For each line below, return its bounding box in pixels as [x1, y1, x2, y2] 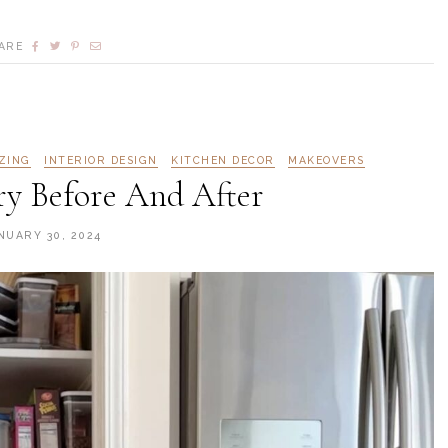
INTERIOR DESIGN [44, 153, 158, 166]
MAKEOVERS [288, 153, 365, 166]
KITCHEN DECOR [171, 153, 275, 166]
